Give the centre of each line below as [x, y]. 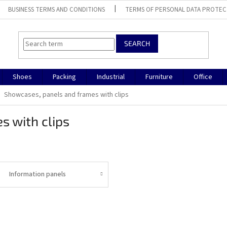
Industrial [111, 77]
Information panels [37, 174]
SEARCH [137, 44]
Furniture [159, 77]
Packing [64, 77]
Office [203, 77]
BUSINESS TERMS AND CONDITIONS [57, 9]
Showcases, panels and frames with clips [66, 95]
